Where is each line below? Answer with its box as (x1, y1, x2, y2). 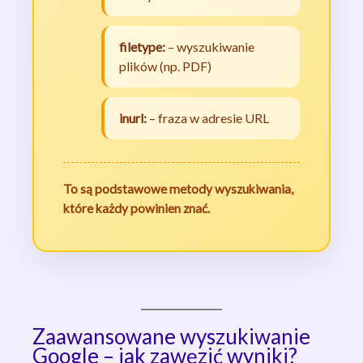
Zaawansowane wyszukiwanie (32, 323, 310, 350)
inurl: (118, 110, 147, 126)
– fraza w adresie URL (146, 110, 269, 126)
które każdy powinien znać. (63, 201, 210, 216)
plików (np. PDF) (118, 58, 211, 75)
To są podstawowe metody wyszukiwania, (63, 181, 293, 197)
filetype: (118, 39, 165, 55)
